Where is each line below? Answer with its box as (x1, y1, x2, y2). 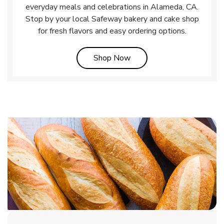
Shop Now (93, 52, 130, 63)
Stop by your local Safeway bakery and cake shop (25, 13, 199, 24)
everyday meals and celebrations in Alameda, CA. (25, 1, 198, 12)
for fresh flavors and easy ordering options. (37, 25, 186, 36)
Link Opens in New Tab (130, 51, 211, 63)
